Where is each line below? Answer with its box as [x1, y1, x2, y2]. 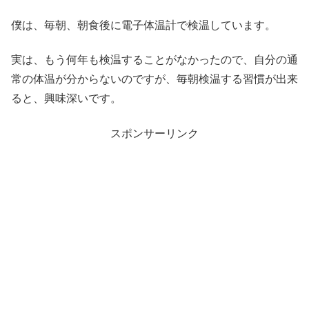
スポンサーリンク [110, 127, 199, 139]
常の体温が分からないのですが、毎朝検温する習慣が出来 [11, 73, 298, 86]
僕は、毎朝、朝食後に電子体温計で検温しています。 [11, 19, 276, 31]
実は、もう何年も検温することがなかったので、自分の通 [11, 54, 298, 66]
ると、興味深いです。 [11, 92, 121, 105]
